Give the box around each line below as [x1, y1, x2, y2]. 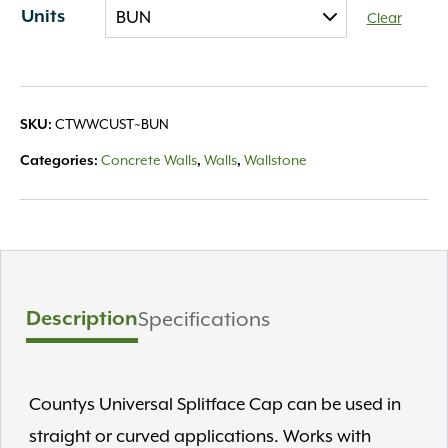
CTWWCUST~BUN [55, 116, 169, 132]
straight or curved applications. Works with [29, 426, 371, 446]
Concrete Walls [101, 152, 197, 168]
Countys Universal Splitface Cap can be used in [29, 394, 401, 414]
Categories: [20, 153, 101, 169]
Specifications [138, 307, 270, 331]
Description [26, 307, 138, 331]
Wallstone [244, 152, 307, 168]
